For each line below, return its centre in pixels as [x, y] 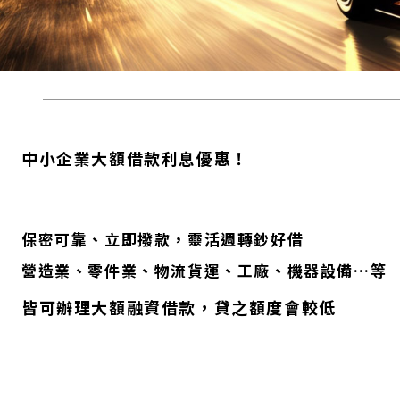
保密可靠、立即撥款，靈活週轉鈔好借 [163, 239]
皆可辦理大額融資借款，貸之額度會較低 [179, 307]
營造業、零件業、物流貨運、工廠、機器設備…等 [204, 271]
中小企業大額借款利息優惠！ [135, 158]
